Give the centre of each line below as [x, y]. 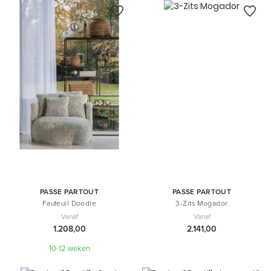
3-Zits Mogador [202, 203]
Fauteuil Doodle [69, 203]
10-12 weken [69, 248]
